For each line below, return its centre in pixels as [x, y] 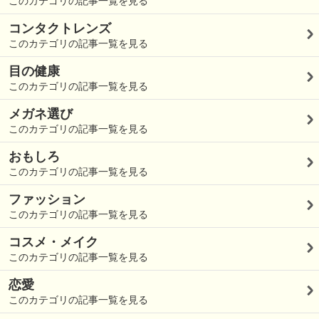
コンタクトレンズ [60, 29]
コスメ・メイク [53, 242]
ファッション [47, 200]
